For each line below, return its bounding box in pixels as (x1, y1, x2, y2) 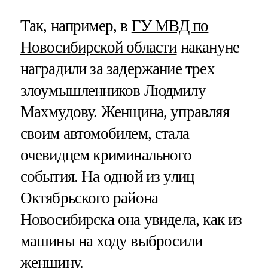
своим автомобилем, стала (20, 124, 190, 142)
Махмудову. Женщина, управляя (20, 102, 229, 121)
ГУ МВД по (131, 16, 209, 35)
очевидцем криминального (20, 145, 191, 164)
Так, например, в (20, 16, 132, 35)
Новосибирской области (20, 38, 177, 56)
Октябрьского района (20, 188, 159, 207)
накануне (176, 38, 240, 56)
